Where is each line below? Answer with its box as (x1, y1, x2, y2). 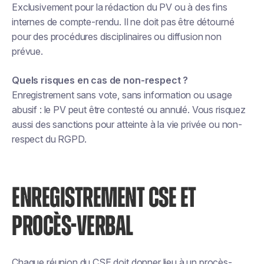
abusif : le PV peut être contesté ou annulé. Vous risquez (12, 104, 246, 115)
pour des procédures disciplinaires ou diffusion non (12, 31, 222, 42)
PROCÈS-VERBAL (12, 213, 133, 241)
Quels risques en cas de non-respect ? (12, 74, 189, 86)
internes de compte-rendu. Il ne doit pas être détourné (12, 16, 235, 28)
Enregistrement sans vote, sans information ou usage (12, 89, 232, 101)
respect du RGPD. (12, 133, 87, 145)
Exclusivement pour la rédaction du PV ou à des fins (12, 1, 227, 13)
